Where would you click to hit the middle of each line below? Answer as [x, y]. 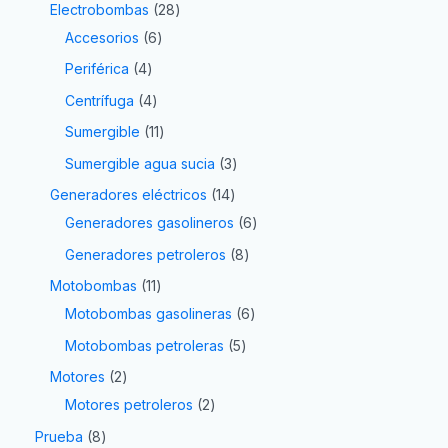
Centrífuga [99, 100]
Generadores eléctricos [128, 195]
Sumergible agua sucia [140, 163]
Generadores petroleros [145, 254]
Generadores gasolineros [149, 223]
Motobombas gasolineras [148, 314]
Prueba [59, 436]
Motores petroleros [129, 405]
